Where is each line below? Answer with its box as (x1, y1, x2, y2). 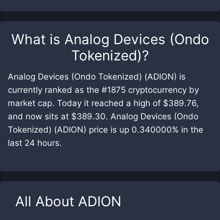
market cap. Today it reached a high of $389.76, (8, 98, 199, 108)
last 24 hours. (8, 138, 62, 148)
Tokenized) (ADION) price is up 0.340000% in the (8, 125, 203, 135)
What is (11, 31, 64, 48)
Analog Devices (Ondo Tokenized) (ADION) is (8, 72, 186, 82)
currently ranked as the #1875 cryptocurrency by (8, 85, 199, 95)
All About (15, 193, 78, 210)
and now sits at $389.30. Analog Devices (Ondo (8, 111, 198, 121)
